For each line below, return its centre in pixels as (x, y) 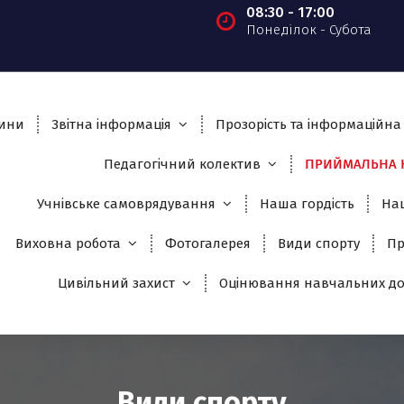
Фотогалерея (207, 243)
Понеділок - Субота (308, 30)
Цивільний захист (116, 283)
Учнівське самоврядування (126, 203)
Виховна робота (68, 243)
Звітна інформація (111, 124)
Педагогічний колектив (182, 164)
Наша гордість (307, 203)
